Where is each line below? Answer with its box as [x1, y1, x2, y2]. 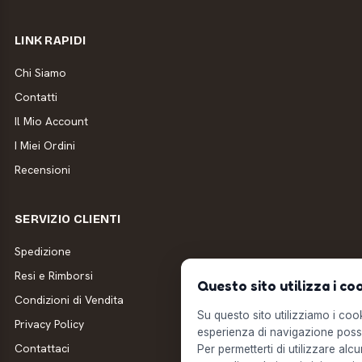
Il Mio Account [14, 114, 88, 129]
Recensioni [14, 162, 70, 178]
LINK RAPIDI [14, 33, 86, 48]
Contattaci [14, 341, 69, 356]
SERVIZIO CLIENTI [14, 212, 121, 227]
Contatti [14, 90, 57, 105]
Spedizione [14, 244, 71, 259]
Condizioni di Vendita [14, 293, 124, 308]
